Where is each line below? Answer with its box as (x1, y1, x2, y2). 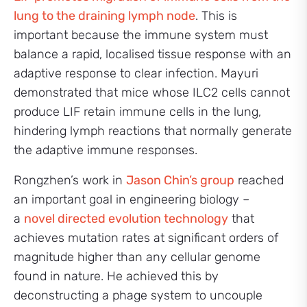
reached (234, 173, 284, 188)
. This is (195, 8, 237, 23)
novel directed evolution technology (24, 211, 228, 226)
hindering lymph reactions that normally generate (14, 123, 292, 138)
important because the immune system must (14, 27, 268, 42)
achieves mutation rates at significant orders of (14, 230, 278, 245)
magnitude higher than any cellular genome (14, 249, 260, 265)
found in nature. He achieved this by (14, 269, 219, 284)
